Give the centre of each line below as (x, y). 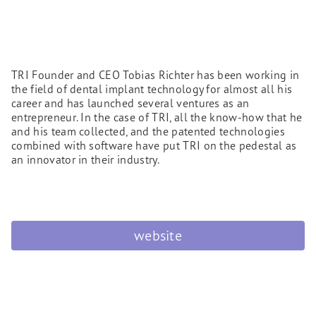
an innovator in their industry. (85, 159)
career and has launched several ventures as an (130, 103)
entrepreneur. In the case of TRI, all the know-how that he (157, 117)
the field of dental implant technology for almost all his (152, 89)
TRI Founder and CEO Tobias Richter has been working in (156, 75)
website (158, 235)
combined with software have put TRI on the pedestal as (154, 145)
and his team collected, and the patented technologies (148, 131)
